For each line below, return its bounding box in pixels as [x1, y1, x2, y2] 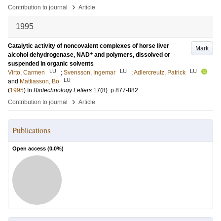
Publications [12, 125, 50, 135]
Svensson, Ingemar [64, 69, 115, 76]
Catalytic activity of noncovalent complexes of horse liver [8, 42, 169, 49]
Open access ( [12, 146, 49, 151]
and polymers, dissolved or [93, 51, 170, 58]
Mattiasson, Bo [20, 78, 59, 85]
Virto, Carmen [8, 69, 45, 76]
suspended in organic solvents [8, 60, 94, 67]
